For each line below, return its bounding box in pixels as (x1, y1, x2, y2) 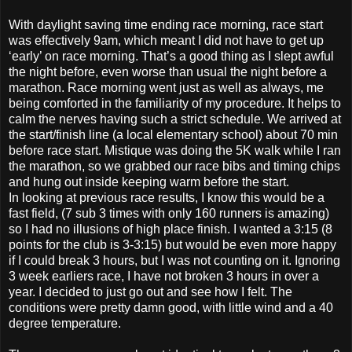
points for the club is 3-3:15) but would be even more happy (9, 237, 336, 251)
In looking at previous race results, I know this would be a (9, 190, 324, 204)
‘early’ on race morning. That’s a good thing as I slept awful (9, 49, 334, 63)
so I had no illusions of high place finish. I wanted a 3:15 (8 (9, 222, 332, 236)
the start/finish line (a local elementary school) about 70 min (9, 127, 338, 141)
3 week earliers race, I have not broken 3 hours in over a (9, 269, 319, 283)
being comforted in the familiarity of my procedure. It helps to (9, 96, 341, 110)
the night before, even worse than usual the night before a (9, 64, 327, 79)
